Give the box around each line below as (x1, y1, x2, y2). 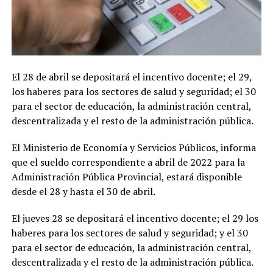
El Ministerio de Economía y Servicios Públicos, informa (11, 140, 256, 154)
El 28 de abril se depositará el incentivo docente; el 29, (11, 69, 252, 83)
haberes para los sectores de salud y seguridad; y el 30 (11, 225, 248, 239)
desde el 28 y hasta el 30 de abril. (11, 184, 155, 198)
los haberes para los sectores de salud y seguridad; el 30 (11, 84, 256, 98)
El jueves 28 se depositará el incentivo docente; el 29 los (11, 211, 258, 225)
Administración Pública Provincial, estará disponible (11, 169, 242, 183)
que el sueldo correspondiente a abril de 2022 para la (11, 155, 245, 169)
